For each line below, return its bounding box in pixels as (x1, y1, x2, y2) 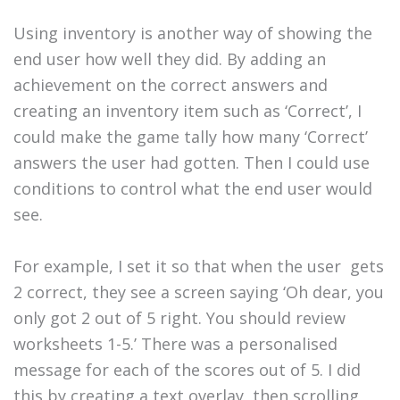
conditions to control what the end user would (13, 178, 372, 200)
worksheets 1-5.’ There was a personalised (13, 333, 337, 355)
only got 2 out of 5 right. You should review (13, 307, 346, 329)
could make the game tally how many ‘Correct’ (13, 126, 368, 148)
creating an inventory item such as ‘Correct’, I (13, 100, 362, 122)
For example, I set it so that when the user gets (13, 255, 384, 278)
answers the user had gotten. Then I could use (13, 152, 370, 174)
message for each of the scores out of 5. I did (13, 359, 361, 381)
